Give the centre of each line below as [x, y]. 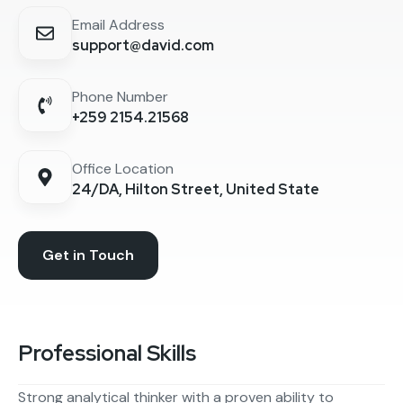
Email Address [118, 24]
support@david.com [143, 45]
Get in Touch [88, 255]
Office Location [123, 168]
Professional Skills [107, 353]
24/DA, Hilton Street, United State [196, 189]
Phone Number [120, 96]
